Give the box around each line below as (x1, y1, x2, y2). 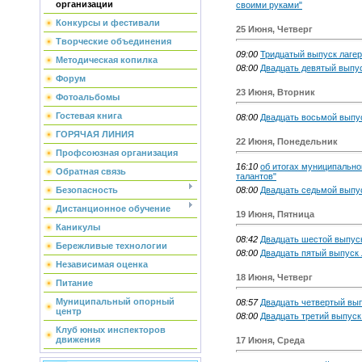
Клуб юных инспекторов (56, 325, 166, 335)
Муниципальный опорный (56, 297, 175, 306)
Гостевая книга (56, 111, 122, 120)
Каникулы (56, 222, 100, 232)
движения (56, 335, 100, 344)
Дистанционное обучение (56, 204, 170, 213)
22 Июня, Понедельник (236, 137, 338, 147)
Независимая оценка (56, 259, 148, 269)
